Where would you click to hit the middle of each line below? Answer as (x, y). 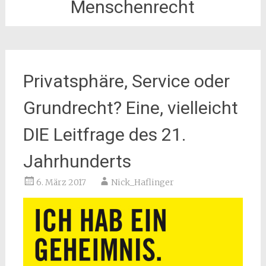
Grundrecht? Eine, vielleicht (130, 108)
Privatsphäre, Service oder (126, 81)
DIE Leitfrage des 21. (104, 134)
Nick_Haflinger (142, 182)
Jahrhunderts (77, 161)
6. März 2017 (61, 182)
